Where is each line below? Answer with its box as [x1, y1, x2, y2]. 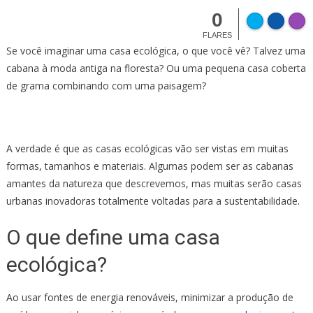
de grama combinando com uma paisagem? [6, 78, 206, 92]
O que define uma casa [6, 224, 220, 249]
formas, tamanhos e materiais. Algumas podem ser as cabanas [6, 159, 293, 173]
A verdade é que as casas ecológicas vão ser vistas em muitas [6, 141, 289, 155]
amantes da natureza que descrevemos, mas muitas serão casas [6, 176, 302, 190]
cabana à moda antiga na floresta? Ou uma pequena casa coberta [6, 61, 306, 75]
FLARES [202, 30, 232, 39]
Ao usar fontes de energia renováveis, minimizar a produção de [6, 290, 293, 304]
